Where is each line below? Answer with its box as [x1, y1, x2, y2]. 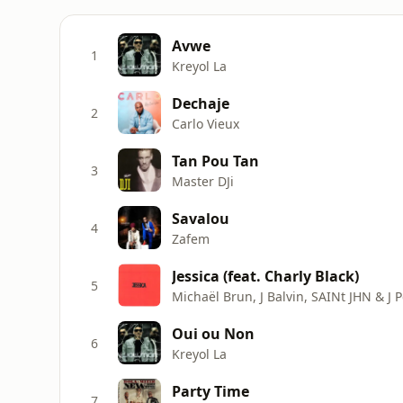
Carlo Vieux [172, 114, 239, 132]
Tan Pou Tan [172, 150, 259, 171]
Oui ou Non [172, 323, 255, 344]
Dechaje [172, 93, 229, 113]
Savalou [172, 208, 229, 228]
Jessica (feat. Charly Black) [172, 265, 359, 286]
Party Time [172, 381, 249, 401]
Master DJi [172, 172, 234, 190]
